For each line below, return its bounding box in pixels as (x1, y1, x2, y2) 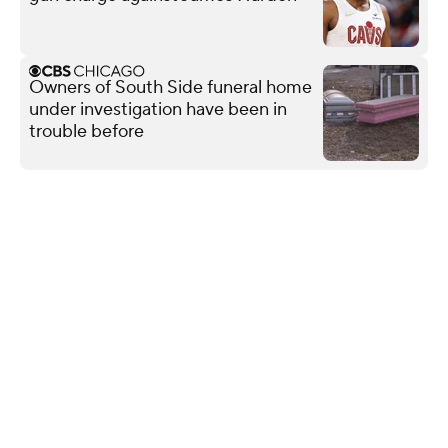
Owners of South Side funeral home (29, 75, 312, 99)
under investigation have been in (29, 97, 287, 121)
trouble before (29, 119, 144, 143)
